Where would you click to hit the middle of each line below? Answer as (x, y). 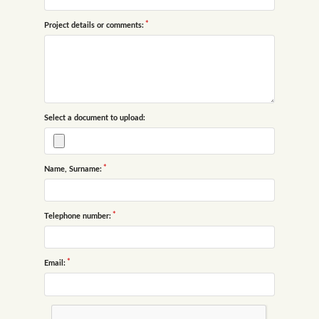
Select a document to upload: (95, 117)
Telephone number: (78, 216)
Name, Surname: (73, 169)
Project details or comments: (94, 25)
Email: (55, 263)
